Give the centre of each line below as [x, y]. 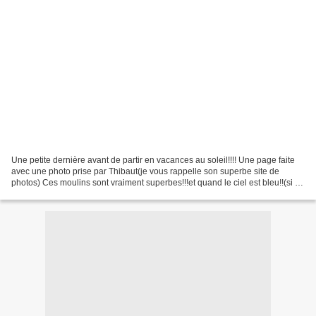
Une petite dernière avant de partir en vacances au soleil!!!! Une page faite [153, 160]
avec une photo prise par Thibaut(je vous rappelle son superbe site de [145, 171]
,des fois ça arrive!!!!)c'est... [62, 194]
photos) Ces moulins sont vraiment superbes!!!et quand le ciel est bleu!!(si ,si [157, 182]
